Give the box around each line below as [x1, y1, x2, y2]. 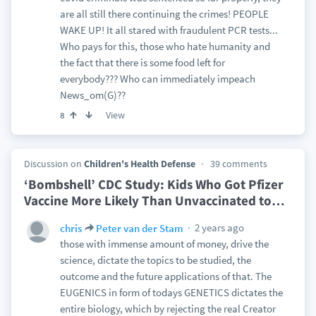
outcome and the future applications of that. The [59, 269, 272, 283]
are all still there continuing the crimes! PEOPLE [59, 7, 269, 20]
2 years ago [192, 221, 244, 234]
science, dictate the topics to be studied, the [59, 253, 251, 267]
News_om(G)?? [59, 88, 126, 102]
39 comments [209, 157, 267, 170]
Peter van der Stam [95, 221, 183, 235]
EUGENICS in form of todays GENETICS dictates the [59, 286, 283, 299]
